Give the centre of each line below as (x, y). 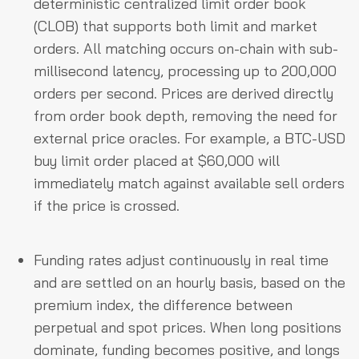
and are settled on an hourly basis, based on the (190, 282)
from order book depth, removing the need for (186, 115)
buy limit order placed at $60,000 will (157, 160)
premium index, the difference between (163, 305)
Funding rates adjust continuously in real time (181, 260)
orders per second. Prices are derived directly (184, 93)
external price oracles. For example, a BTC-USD (190, 138)
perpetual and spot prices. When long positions (188, 327)
